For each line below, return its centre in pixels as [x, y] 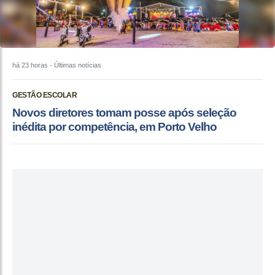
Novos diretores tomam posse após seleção [124, 112]
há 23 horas [30, 65]
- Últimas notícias [75, 65]
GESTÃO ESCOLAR [45, 95]
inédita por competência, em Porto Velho [114, 126]
